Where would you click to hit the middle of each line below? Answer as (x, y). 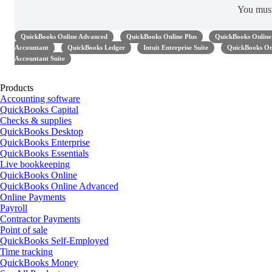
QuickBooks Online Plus (161, 36)
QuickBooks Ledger (96, 47)
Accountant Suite (40, 58)
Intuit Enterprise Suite (176, 47)
